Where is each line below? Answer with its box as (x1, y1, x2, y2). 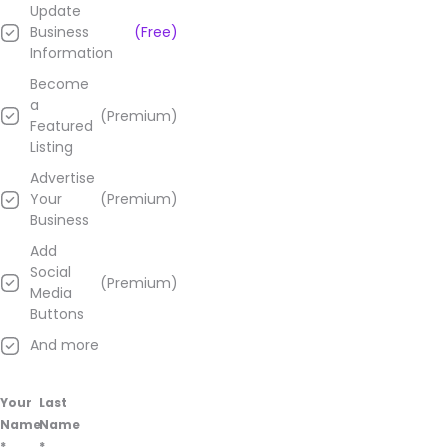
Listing (30, 137, 73, 157)
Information (30, 43, 113, 63)
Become (30, 74, 89, 94)
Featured (30, 116, 93, 136)
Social (30, 262, 71, 282)
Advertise (30, 168, 95, 188)
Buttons (30, 304, 84, 324)
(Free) (134, 22, 178, 42)
